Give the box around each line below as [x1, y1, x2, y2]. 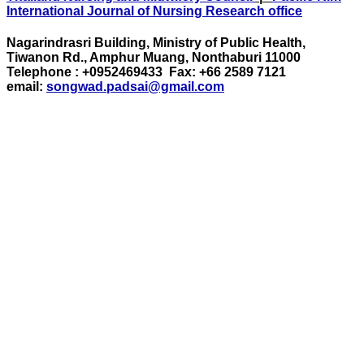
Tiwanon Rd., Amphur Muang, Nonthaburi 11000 [6, 50, 301, 65]
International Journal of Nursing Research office [6, 3, 302, 18]
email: [6, 80, 46, 94]
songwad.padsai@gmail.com [46, 80, 224, 94]
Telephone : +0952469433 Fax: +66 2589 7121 [6, 65, 286, 80]
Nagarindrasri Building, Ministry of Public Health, [6, 36, 305, 50]
